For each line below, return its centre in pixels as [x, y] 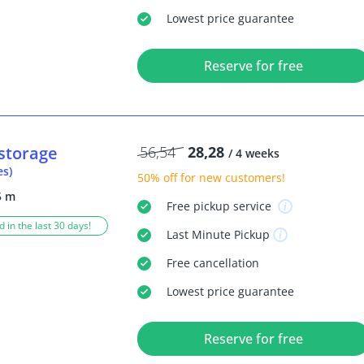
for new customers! [231, 178]
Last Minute [198, 235]
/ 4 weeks [253, 154]
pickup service [232, 206]
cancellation [224, 263]
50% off [157, 178]
